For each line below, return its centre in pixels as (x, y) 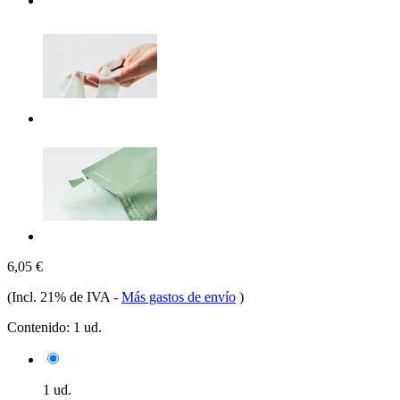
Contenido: (38, 327)
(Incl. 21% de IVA (60, 296)
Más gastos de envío (179, 296)
